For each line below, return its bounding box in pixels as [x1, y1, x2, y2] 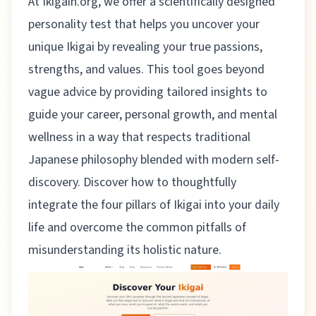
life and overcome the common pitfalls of [28, 218, 246, 236]
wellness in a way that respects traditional [28, 128, 250, 146]
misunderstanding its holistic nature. [28, 241, 221, 259]
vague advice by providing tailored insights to [28, 83, 267, 101]
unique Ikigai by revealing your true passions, [28, 37, 262, 56]
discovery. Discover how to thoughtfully [28, 173, 236, 191]
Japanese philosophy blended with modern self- [28, 150, 279, 169]
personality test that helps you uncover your [28, 15, 260, 33]
